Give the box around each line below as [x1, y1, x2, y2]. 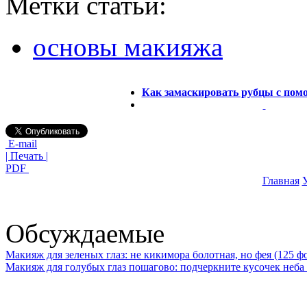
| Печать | [5, 149, 48, 162]
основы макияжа [33, 32, 223, 62]
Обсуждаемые [5, 218, 164, 248]
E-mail [5, 137, 37, 149]
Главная [262, 174, 299, 186]
